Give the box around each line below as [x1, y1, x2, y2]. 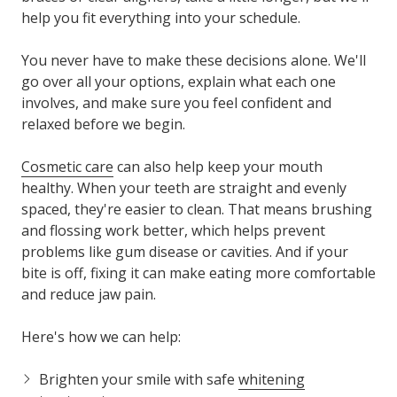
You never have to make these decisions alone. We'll [21, 51, 366, 71]
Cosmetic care [21, 157, 113, 177]
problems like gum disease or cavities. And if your [21, 242, 348, 262]
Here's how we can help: [21, 327, 181, 347]
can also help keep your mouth [113, 157, 323, 177]
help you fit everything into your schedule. [21, 8, 300, 28]
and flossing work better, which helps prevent [21, 221, 325, 241]
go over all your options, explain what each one [21, 72, 336, 92]
